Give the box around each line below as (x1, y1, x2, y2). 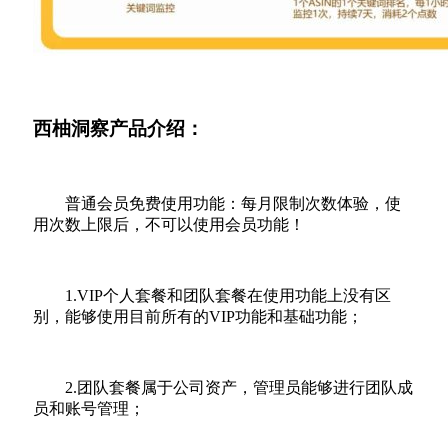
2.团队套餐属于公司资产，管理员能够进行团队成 (65, 379, 413, 397)
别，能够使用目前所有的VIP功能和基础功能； (33, 308, 363, 326)
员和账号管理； (33, 400, 145, 418)
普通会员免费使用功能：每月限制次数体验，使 (65, 195, 401, 213)
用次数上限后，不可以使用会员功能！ (33, 216, 305, 234)
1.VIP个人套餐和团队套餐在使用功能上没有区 (65, 287, 391, 305)
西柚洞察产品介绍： (33, 117, 204, 139)
